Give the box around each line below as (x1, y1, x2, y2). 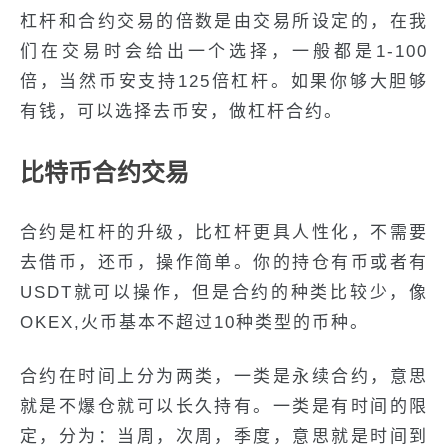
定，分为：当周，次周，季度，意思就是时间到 (20, 427, 428, 446)
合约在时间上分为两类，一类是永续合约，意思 (20, 367, 428, 386)
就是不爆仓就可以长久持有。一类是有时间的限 (20, 397, 428, 416)
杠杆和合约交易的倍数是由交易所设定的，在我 (20, 12, 428, 31)
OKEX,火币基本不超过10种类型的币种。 (20, 313, 369, 332)
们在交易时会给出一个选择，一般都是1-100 (20, 42, 428, 61)
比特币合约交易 (20, 159, 190, 186)
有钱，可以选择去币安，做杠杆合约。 (20, 102, 343, 121)
